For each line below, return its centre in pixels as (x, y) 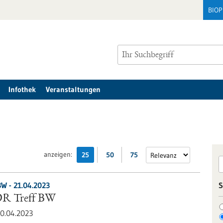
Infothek (22, 89)
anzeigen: (58, 154)
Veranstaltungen (73, 89)
